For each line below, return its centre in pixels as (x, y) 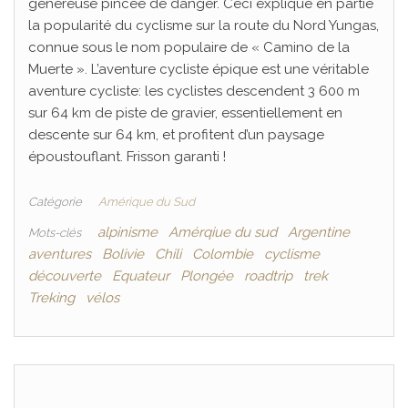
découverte (65, 275)
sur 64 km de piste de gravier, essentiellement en (185, 112)
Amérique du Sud (147, 201)
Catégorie (55, 201)
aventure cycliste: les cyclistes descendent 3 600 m (194, 91)
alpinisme (127, 232)
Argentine (319, 232)
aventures (60, 254)
